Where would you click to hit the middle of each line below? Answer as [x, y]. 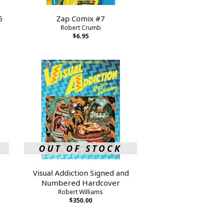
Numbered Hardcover [81, 182]
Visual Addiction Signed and [81, 172]
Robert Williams [81, 192]
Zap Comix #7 [81, 18]
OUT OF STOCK [81, 148]
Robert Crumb [81, 27]
